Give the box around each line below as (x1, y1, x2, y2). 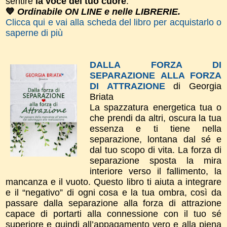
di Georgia (173, 81, 222, 91)
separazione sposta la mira (90, 155, 221, 166)
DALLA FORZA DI (90, 59, 221, 70)
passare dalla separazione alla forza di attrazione (6, 198, 221, 208)
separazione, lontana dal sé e (90, 134, 221, 144)
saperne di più (6, 27, 63, 38)
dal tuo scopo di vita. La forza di (90, 144, 221, 155)
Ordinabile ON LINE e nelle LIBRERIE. (15, 6, 180, 17)
